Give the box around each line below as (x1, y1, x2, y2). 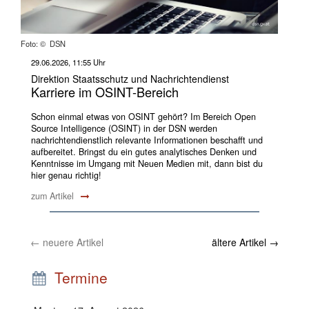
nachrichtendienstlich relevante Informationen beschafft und (31, 134, 263, 147)
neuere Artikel (40, 235, 103, 249)
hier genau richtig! (31, 169, 101, 182)
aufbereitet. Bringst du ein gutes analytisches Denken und (31, 146, 257, 159)
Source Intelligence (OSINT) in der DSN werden (31, 122, 217, 135)
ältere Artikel (212, 235, 269, 249)
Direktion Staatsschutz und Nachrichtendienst (31, 71, 229, 86)
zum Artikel (31, 189, 77, 202)
